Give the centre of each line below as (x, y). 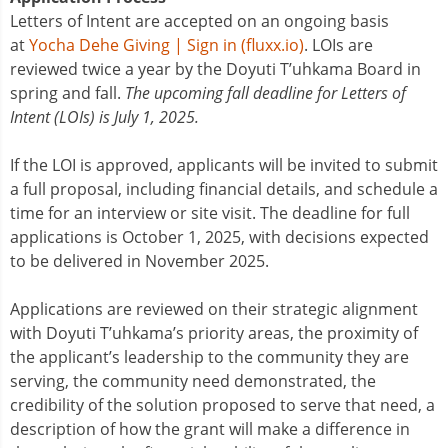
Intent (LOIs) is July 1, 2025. (104, 116)
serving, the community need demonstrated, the (193, 380)
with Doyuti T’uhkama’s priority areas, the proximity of (214, 332)
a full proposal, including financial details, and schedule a (224, 188)
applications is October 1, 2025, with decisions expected (219, 236)
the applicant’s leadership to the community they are (209, 356)
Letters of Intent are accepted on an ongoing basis (199, 20)
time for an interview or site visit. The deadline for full (210, 212)
